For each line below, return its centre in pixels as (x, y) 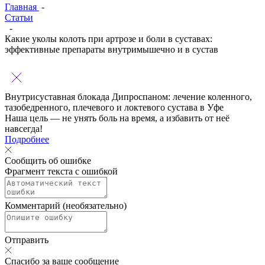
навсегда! (24, 129)
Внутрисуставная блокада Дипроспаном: (89, 97)
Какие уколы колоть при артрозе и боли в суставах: (109, 39)
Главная (22, 7)
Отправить (27, 240)
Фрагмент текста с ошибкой (61, 171)
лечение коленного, (212, 97)
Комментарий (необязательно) (66, 206)
